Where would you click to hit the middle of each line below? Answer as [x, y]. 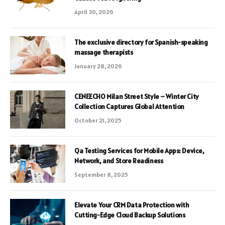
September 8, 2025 [101, 174]
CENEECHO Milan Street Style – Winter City [137, 96]
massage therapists [104, 52]
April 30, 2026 [94, 12]
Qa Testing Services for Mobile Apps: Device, [139, 150]
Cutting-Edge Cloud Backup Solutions [130, 215]
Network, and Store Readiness [119, 160]
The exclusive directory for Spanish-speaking [141, 42]
